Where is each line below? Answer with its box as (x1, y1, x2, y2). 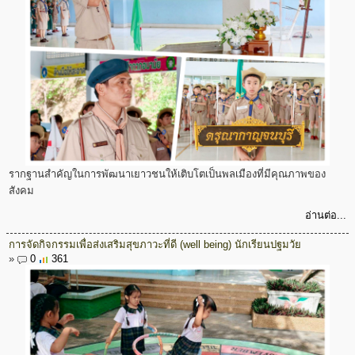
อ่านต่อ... (305, 209, 346, 222)
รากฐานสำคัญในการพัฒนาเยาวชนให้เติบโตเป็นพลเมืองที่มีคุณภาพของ (9, 168, 326, 181)
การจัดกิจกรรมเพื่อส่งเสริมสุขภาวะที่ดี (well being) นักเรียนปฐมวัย (9, 239, 301, 251)
